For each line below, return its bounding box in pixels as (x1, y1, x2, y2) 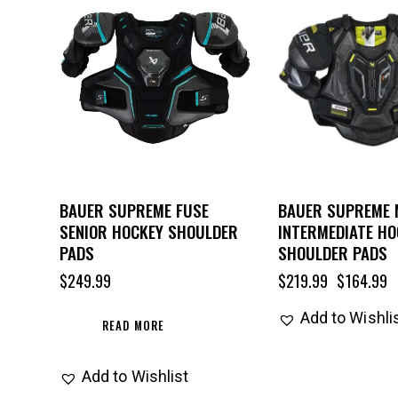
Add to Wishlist (81, 367, 189, 386)
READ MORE (101, 316, 165, 335)
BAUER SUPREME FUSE (59, 197, 209, 223)
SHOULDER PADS (277, 240, 387, 266)
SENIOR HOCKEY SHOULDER (59, 219, 238, 244)
